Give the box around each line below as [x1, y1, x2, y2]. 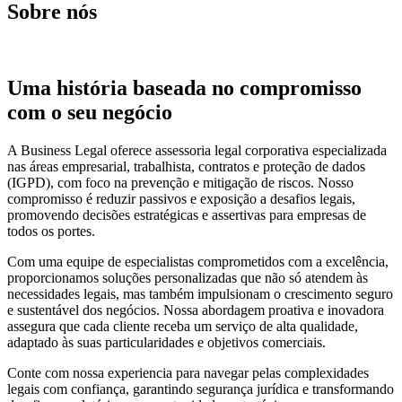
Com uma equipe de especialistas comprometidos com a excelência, [7, 254, 389, 270]
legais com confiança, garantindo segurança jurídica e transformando [7, 381, 394, 398]
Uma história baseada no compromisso [7, 76, 362, 100]
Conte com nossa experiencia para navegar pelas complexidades [7, 365, 369, 381]
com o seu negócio [7, 100, 172, 125]
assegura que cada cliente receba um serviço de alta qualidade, [7, 319, 358, 335]
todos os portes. [7, 223, 95, 240]
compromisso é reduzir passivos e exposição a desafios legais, [7, 191, 355, 207]
